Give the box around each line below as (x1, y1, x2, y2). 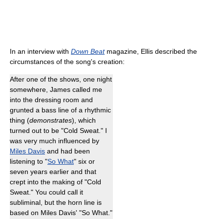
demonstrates (29, 116, 72, 124)
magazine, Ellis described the (105, 47, 197, 55)
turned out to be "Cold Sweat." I (10, 126, 107, 134)
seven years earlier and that (10, 167, 96, 175)
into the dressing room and (10, 95, 93, 104)
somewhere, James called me (10, 85, 102, 93)
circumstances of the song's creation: (10, 57, 125, 66)
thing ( (10, 116, 29, 124)
